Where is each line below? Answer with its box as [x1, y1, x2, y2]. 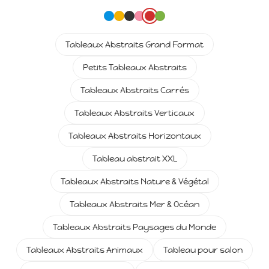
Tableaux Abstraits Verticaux [74, 107, 195, 119]
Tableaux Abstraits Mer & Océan [70, 199, 199, 210]
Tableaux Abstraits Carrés [80, 85, 189, 96]
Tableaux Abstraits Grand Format [65, 39, 204, 50]
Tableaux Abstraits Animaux [26, 244, 143, 256]
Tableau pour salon [163, 244, 243, 256]
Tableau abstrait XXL [92, 153, 177, 165]
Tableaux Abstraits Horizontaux [68, 130, 201, 142]
